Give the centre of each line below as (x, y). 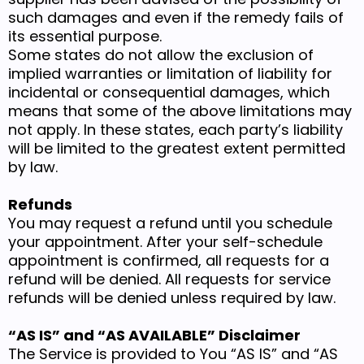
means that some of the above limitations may (180, 111)
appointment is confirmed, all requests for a (169, 261)
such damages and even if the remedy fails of (176, 18)
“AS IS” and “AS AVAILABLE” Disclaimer (154, 336)
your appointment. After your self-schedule (165, 242)
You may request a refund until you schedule (170, 223)
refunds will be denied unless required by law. (172, 298)
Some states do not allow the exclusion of (161, 55)
